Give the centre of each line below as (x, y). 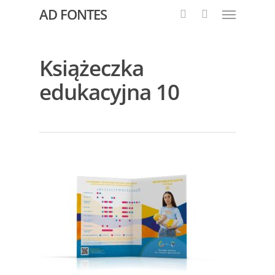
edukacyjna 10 (109, 91)
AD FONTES (73, 14)
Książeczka (91, 68)
